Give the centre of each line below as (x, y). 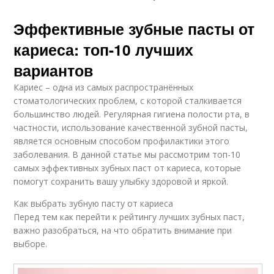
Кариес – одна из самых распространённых (104, 87)
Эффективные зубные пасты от (134, 28)
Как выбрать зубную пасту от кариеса (94, 203)
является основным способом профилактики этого (122, 141)
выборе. (31, 243)
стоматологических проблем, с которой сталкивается (128, 100)
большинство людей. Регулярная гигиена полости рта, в (132, 114)
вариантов (54, 70)
